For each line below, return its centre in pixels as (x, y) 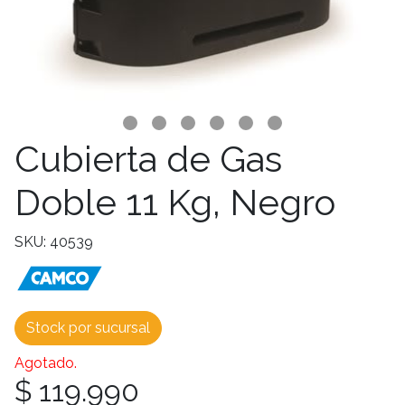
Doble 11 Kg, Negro (175, 202)
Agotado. (46, 363)
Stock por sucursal (88, 328)
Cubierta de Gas (148, 159)
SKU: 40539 (54, 242)
